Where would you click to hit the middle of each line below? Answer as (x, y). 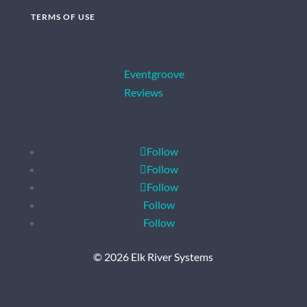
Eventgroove (155, 73)
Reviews (144, 92)
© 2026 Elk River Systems (153, 256)
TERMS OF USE (63, 16)
